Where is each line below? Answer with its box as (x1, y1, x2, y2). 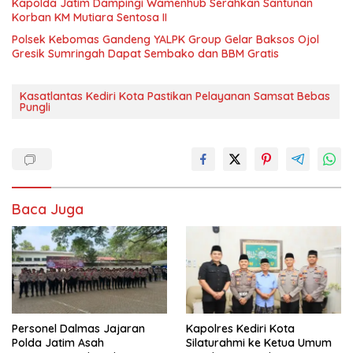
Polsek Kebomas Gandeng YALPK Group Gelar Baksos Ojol (12, 32, 319, 46)
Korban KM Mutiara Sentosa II (12, 9, 167, 24)
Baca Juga (12, 199, 84, 218)
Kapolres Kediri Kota (186, 321, 295, 336)
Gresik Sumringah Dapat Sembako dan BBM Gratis (12, 46, 279, 61)
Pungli (20, 99, 50, 114)
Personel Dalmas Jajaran (12, 321, 145, 336)
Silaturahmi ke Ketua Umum (186, 335, 332, 350)
